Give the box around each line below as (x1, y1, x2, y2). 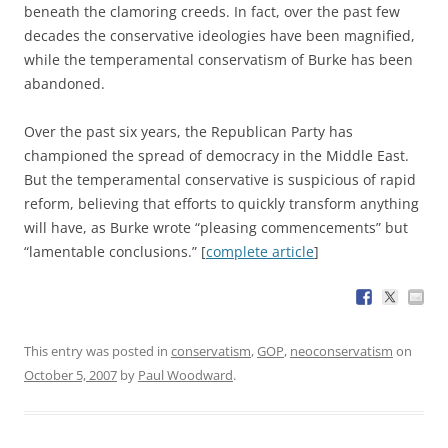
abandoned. (24, 74, 105, 94)
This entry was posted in (24, 342, 171, 361)
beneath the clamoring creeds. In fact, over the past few (24, 2, 400, 22)
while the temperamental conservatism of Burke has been (24, 50, 413, 70)
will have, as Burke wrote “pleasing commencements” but (24, 218, 408, 238)
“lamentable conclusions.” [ (24, 242, 206, 262)
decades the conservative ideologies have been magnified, (24, 26, 415, 46)
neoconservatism (290, 342, 393, 361)
